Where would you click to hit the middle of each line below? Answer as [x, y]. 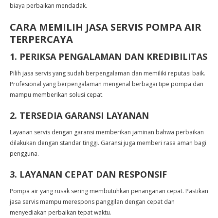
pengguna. [24, 154]
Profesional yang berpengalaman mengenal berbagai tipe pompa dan [107, 84]
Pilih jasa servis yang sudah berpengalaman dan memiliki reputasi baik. [108, 73]
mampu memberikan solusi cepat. [57, 95]
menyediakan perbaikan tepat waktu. [61, 212]
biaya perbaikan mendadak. [48, 6]
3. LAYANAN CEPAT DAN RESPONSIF [88, 174]
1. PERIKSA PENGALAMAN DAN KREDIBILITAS [109, 56]
